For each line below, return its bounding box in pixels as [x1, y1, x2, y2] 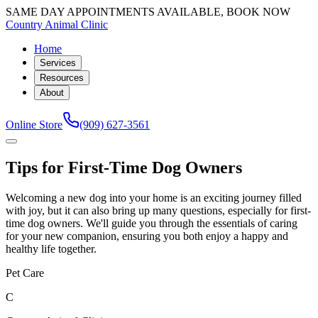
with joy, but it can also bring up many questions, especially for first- [6, 204, 311, 216]
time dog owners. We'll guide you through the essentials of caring [6, 216, 297, 229]
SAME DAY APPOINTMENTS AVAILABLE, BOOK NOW [6, 6, 290, 18]
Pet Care [6, 266, 44, 279]
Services [40, 57, 76, 68]
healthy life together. [6, 242, 97, 255]
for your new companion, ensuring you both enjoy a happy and [6, 229, 288, 242]
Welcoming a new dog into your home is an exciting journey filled [6, 191, 302, 204]
